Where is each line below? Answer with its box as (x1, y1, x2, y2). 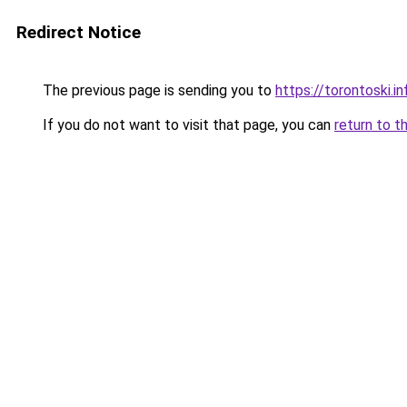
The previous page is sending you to (39, 82, 275, 99)
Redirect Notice (16, 22, 141, 43)
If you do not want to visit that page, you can (39, 116, 334, 134)
